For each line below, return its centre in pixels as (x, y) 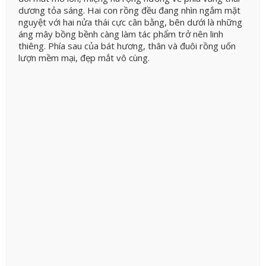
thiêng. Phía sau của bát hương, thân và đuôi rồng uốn (127, 45)
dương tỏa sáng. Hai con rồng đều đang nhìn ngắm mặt (129, 10)
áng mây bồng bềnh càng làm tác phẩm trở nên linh (121, 34)
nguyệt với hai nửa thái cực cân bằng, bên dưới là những (130, 22)
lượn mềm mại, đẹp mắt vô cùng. (84, 57)
